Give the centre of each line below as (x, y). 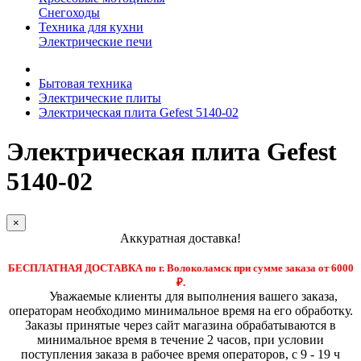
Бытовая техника (85, 83)
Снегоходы (69, 12)
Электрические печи (95, 41)
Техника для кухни (91, 27)
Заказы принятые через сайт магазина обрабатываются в (180, 325)
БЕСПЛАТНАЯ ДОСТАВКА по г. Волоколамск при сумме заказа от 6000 (180, 268)
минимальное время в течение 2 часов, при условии (180, 339)
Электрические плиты (100, 98)
